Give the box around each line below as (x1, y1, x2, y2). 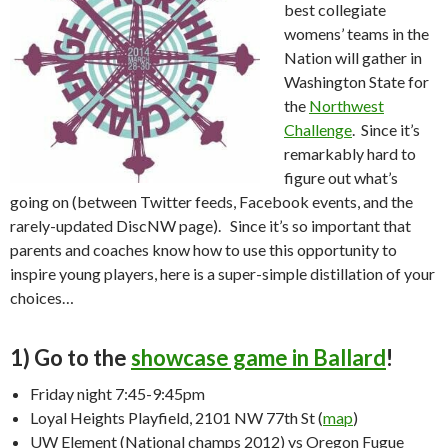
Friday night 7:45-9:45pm (30, 383, 205, 403)
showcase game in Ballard (131, 343, 386, 371)
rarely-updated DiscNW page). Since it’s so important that (10, 215, 411, 235)
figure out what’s (284, 167, 398, 187)
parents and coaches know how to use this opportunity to (10, 239, 397, 259)
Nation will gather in (284, 47, 422, 67)
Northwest (309, 95, 384, 115)
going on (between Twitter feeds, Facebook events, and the (10, 191, 413, 211)
